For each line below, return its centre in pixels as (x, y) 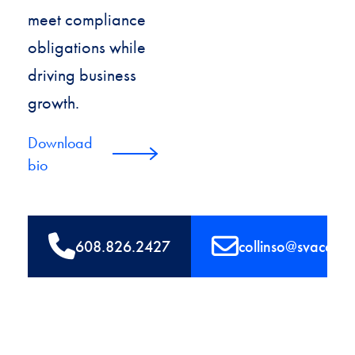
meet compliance (87, 19)
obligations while (87, 47)
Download (60, 142)
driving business (82, 75)
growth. (53, 103)
